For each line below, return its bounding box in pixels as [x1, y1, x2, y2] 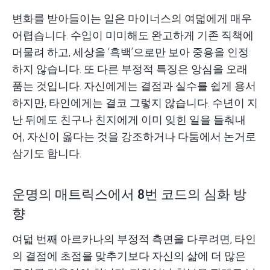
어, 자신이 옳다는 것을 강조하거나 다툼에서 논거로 [12, 130, 256, 143]
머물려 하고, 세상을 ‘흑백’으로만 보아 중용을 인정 [12, 46, 249, 59]
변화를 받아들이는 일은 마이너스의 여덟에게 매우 [12, 12, 252, 25]
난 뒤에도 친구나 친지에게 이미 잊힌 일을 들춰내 [12, 113, 246, 127]
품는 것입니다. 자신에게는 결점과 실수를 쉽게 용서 [12, 80, 256, 93]
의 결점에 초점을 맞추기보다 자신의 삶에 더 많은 [12, 250, 246, 263]
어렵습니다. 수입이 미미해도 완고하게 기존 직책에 [12, 29, 254, 42]
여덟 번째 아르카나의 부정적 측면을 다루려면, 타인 [12, 233, 256, 246]
